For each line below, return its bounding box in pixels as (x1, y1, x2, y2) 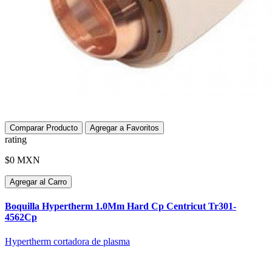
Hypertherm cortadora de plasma (5, 236, 130, 246)
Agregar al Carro (10, 177, 67, 187)
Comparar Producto (10, 123, 78, 133)
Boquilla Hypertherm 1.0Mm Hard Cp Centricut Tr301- (5, 201, 236, 212)
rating (5, 134, 27, 145)
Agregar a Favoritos (90, 123, 159, 133)
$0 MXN (5, 155, 40, 166)
